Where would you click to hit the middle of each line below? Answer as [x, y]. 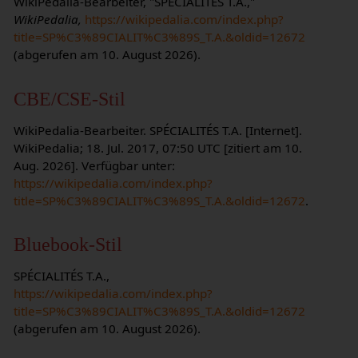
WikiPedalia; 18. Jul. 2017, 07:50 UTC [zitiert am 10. [157, 147]
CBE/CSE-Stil [69, 98]
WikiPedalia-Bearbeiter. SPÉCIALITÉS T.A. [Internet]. [157, 130]
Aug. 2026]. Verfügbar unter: [94, 165]
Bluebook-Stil [68, 245]
